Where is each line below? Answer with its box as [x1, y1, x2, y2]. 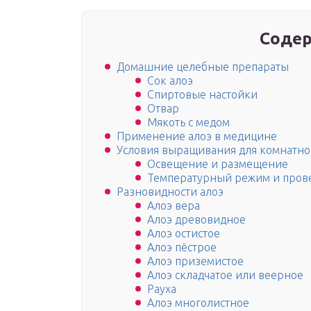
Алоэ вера [147, 199, 200, 212]
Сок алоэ [147, 74, 193, 87]
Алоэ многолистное [147, 296, 249, 310]
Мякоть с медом [147, 116, 230, 129]
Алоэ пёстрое [147, 241, 217, 254]
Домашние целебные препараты [117, 60, 289, 74]
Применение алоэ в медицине [117, 130, 277, 143]
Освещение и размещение [147, 158, 288, 171]
